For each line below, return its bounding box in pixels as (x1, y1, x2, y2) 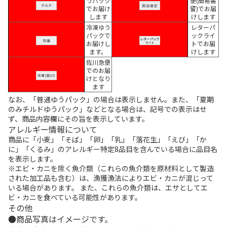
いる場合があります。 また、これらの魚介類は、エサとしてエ (8, 182, 208, 193)
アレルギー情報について (8, 123, 97, 136)
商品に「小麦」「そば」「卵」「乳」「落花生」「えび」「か (8, 134, 207, 145)
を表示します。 (8, 154, 57, 164)
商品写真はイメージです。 (16, 213, 112, 225)
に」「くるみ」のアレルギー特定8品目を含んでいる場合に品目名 (8, 144, 217, 155)
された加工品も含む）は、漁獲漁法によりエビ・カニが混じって (8, 173, 213, 183)
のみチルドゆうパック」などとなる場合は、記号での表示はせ (8, 104, 207, 115)
